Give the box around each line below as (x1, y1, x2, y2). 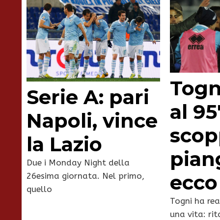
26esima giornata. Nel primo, (27, 171, 144, 181)
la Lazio (27, 132, 102, 157)
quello (27, 184, 52, 194)
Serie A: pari (27, 85, 149, 110)
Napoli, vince (27, 109, 158, 133)
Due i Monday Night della (27, 158, 130, 168)
